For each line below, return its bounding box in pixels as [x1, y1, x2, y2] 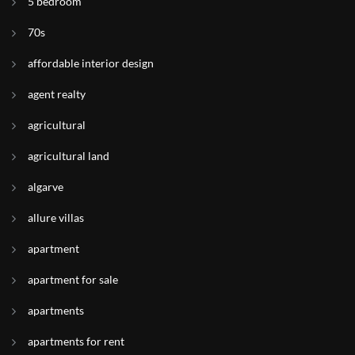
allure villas [28, 211, 84, 224]
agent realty [28, 87, 86, 101]
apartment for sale [28, 273, 118, 286]
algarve [28, 180, 63, 193]
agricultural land [28, 149, 109, 162]
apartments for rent [28, 334, 124, 348]
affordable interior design [28, 56, 154, 70]
